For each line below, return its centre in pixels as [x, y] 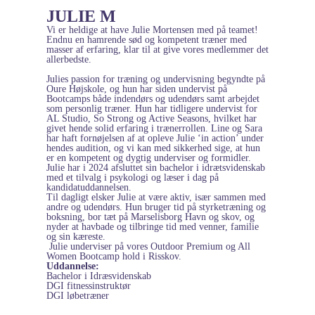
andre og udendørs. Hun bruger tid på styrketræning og [156, 207]
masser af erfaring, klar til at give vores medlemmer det [157, 49]
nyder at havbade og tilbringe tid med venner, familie [153, 226]
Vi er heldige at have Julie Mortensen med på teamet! [152, 30]
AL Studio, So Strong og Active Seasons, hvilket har [152, 118]
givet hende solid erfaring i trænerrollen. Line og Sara [154, 128]
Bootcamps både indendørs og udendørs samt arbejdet [153, 98]
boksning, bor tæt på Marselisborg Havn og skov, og [150, 217]
